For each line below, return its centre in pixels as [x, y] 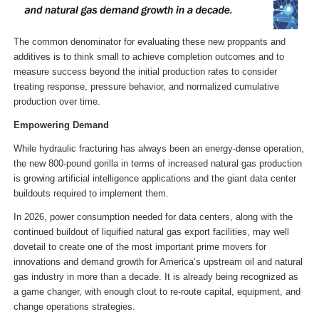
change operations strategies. [74, 307]
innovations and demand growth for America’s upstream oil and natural [158, 262]
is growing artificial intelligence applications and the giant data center [155, 179]
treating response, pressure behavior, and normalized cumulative [146, 87]
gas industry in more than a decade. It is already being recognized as [156, 277]
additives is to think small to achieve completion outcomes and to [148, 57]
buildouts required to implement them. [91, 194]
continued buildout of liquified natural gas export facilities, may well [151, 232]
